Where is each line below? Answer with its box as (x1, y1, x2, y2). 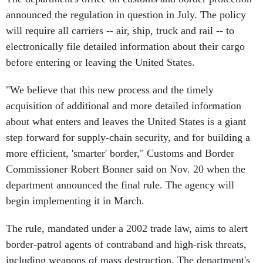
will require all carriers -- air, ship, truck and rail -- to (6, 25, 234, 36)
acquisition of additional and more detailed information (6, 100, 241, 112)
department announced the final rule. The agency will (6, 179, 234, 191)
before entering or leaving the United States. (6, 56, 195, 68)
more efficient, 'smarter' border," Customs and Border (6, 147, 234, 159)
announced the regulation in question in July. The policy (6, 9, 246, 21)
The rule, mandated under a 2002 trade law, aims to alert (6, 222, 248, 234)
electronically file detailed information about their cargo (6, 41, 245, 52)
